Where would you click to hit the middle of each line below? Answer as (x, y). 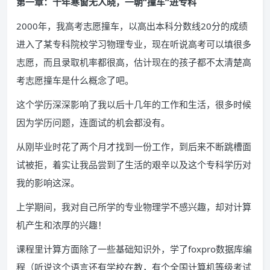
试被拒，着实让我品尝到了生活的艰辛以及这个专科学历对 (134, 165)
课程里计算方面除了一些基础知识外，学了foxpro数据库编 (134, 249)
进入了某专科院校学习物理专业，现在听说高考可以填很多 (134, 44)
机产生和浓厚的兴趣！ (61, 225)
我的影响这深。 (48, 183)
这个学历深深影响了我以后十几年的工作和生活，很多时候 (134, 104)
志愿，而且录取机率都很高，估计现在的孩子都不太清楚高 (134, 62)
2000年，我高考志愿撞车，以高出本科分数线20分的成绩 (132, 26)
